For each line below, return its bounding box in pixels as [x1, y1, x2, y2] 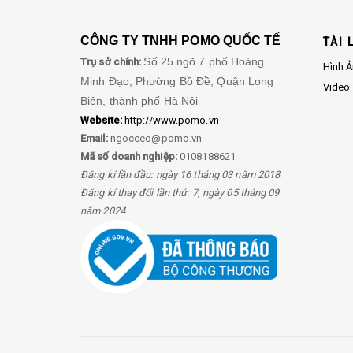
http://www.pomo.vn [121, 114, 219, 127]
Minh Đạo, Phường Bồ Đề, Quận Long [80, 75, 274, 88]
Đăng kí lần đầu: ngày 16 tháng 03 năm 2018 [80, 169, 281, 181]
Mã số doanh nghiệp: [80, 150, 177, 163]
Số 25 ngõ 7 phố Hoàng [143, 55, 265, 69]
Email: [80, 132, 110, 145]
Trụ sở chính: [80, 56, 144, 69]
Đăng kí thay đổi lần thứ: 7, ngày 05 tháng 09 [80, 187, 280, 199]
